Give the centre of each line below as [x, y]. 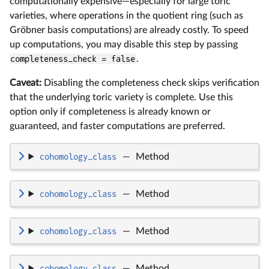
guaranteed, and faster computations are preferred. [117, 126]
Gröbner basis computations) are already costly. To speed [129, 30]
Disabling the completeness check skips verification [150, 83]
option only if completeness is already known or [110, 111]
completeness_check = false [73, 59]
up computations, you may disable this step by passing [124, 44]
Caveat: [26, 83]
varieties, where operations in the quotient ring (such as [126, 15]
